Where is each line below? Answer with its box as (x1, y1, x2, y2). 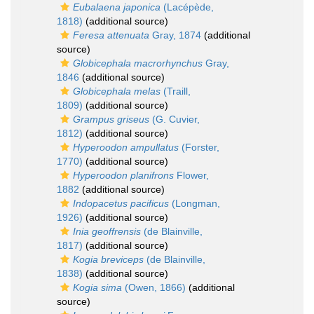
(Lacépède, (161, 1, 214, 13)
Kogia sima (73, 282, 122, 293)
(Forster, (179, 142, 219, 153)
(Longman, (169, 198, 220, 209)
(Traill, (161, 86, 191, 97)
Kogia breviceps (73, 254, 144, 265)
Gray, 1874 (149, 29, 201, 41)
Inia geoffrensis (73, 226, 141, 237)
